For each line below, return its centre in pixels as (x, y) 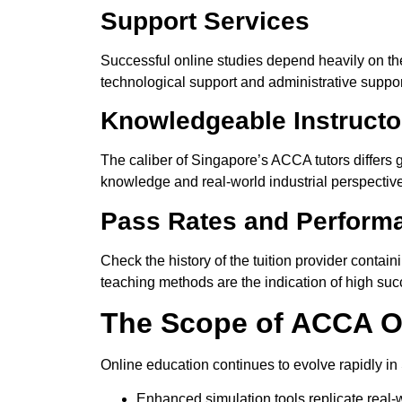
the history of (186, 260)
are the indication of (280, 282)
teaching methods (159, 282)
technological (145, 82)
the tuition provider (288, 260)
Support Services (205, 21)
